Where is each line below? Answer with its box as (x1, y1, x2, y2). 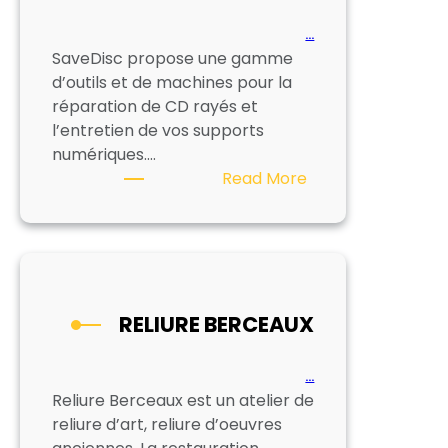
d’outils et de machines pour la (52, 71, 292, 95)
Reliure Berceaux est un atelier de (52, 389, 314, 413)
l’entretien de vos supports (52, 119, 264, 143)
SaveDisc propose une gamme (52, 47, 293, 71)
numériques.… (52, 143, 156, 167)
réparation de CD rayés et (52, 95, 258, 119)
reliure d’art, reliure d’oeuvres (52, 413, 282, 437)
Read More (222, 167, 308, 191)
